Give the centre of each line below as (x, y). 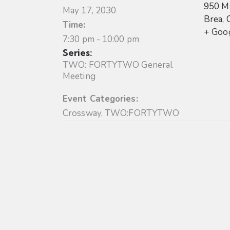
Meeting (79, 76)
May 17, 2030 (90, 11)
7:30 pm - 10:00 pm (101, 40)
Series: (78, 53)
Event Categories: (100, 99)
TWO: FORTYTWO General (118, 65)
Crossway (82, 113)
